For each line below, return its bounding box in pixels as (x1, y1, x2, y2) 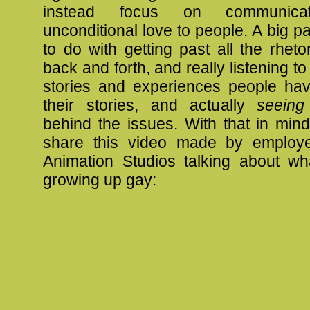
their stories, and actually (43, 96, 257, 115)
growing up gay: (43, 171, 156, 190)
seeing (257, 96, 305, 115)
